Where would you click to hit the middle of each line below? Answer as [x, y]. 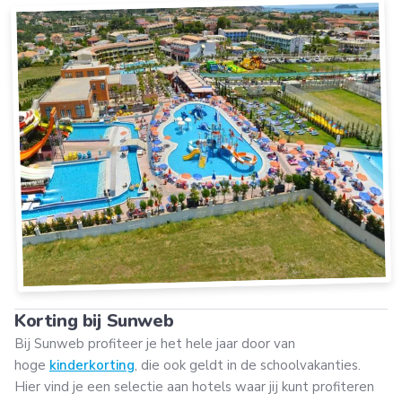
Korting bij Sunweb [94, 320]
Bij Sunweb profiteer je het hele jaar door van [155, 343]
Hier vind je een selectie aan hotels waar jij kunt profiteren [194, 386]
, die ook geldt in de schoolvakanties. [248, 365]
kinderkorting [92, 365]
